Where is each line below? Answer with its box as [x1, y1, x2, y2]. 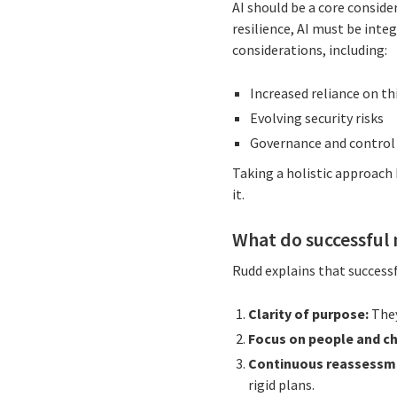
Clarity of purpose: [248, 305, 370, 323]
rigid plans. [248, 376, 315, 394]
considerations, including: [232, 40, 388, 58]
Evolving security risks [250, 108, 385, 127]
